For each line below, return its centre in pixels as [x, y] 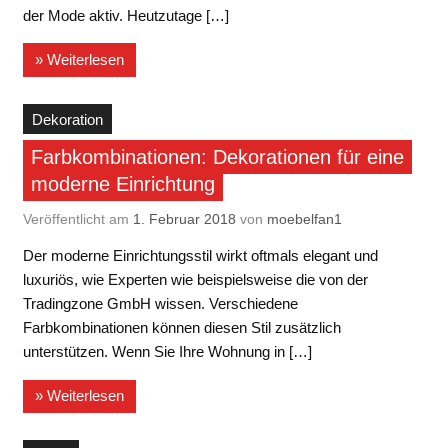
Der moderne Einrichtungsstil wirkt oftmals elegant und [200, 255]
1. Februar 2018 [184, 219]
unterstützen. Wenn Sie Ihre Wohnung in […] [167, 351]
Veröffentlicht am [77, 219]
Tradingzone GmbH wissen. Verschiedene [160, 303]
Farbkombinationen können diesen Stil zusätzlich [181, 327]
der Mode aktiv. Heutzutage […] [125, 15]
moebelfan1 [304, 219]
